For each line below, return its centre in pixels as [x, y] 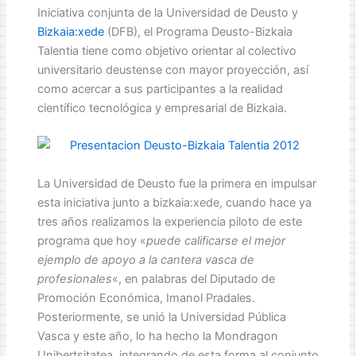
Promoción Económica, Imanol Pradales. [146, 298]
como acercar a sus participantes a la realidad [160, 89]
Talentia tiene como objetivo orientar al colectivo [166, 51]
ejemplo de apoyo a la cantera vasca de [145, 259]
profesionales [74, 279]
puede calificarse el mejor [215, 240]
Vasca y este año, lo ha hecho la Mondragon [157, 336]
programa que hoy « [91, 240]
